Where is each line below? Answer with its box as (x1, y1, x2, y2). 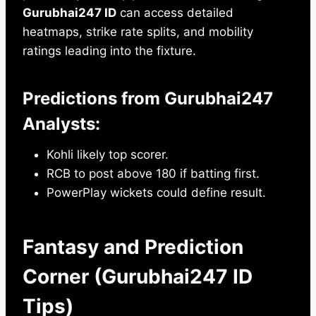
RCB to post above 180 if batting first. (47, 166, 260, 181)
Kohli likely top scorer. (47, 147, 169, 162)
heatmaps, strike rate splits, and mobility (23, 25, 253, 39)
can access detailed (116, 6, 233, 20)
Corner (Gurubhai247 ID (23, 265, 253, 289)
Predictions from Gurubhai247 (23, 88, 273, 109)
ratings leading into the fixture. (23, 44, 196, 59)
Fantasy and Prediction (23, 235, 243, 260)
